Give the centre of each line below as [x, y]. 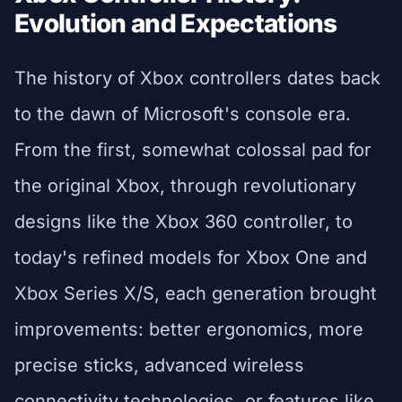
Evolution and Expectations [176, 23]
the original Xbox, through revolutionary [185, 185]
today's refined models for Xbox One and [191, 257]
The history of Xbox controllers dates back [197, 78]
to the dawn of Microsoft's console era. [183, 114]
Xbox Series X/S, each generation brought [196, 293]
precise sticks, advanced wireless [159, 365]
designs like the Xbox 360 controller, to [184, 221]
